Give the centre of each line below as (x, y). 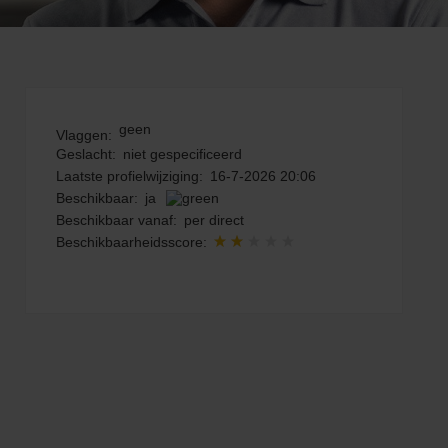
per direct (214, 220)
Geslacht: (86, 154)
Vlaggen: (84, 135)
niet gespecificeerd (182, 154)
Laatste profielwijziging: (129, 176)
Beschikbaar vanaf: (116, 220)
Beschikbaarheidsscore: (131, 242)
